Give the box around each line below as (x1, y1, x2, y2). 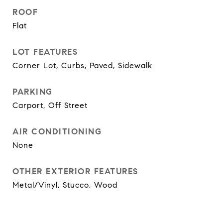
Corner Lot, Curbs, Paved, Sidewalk (12, 61, 152, 70)
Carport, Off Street (12, 101, 88, 110)
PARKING (12, 87, 53, 97)
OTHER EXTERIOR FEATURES (12, 166, 138, 177)
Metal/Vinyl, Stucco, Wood (12, 180, 117, 190)
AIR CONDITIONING (12, 126, 102, 137)
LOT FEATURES (12, 47, 78, 57)
